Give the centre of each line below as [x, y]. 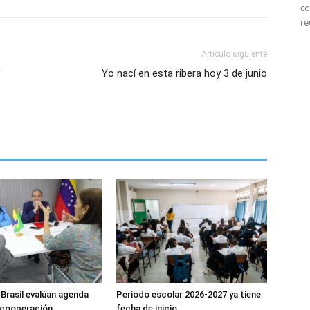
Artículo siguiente [234, 54]
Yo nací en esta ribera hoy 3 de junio [184, 73]
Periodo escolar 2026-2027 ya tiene [189, 294]
